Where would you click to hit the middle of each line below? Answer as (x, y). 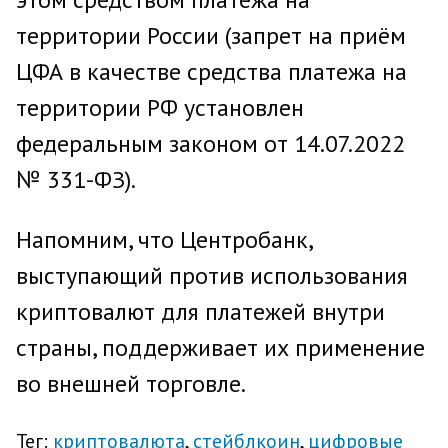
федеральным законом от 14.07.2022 (210, 143)
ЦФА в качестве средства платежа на (211, 71)
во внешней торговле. (131, 383)
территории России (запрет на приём (211, 35)
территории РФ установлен (160, 107)
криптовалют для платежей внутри (200, 311)
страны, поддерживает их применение (220, 347)
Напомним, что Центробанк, (164, 239)
